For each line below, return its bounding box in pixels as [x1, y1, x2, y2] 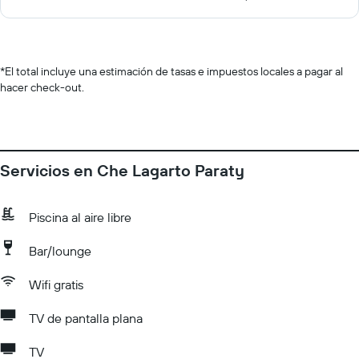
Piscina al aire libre [29, 209, 131, 225]
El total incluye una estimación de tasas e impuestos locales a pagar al [5, 64, 343, 79]
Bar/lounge [29, 243, 91, 259]
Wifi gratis [29, 276, 83, 292]
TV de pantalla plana [29, 310, 143, 326]
